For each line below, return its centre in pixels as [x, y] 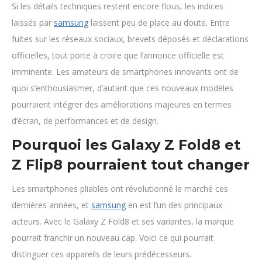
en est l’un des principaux [174, 205]
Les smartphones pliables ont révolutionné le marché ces [120, 189]
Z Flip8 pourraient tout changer [131, 165]
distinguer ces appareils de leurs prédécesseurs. [101, 254]
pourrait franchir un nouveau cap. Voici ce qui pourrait [113, 238]
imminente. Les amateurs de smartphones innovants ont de [125, 72]
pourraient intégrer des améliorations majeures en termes [122, 104]
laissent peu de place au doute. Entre [159, 23]
